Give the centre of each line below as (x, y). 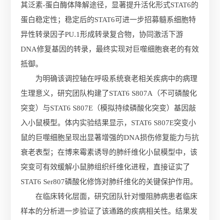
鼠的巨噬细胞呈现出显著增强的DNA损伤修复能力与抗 (110, 137)
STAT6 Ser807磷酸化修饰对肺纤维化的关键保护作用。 (109, 182)
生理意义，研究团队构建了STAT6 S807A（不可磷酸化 (109, 93)
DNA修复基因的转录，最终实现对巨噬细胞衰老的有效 (110, 49)
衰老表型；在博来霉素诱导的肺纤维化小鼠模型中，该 (109, 152)
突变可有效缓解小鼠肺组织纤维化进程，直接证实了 (106, 167)
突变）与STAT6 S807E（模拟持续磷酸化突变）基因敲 (109, 108)
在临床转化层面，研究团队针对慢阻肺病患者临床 (117, 196)
